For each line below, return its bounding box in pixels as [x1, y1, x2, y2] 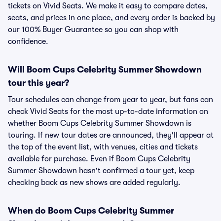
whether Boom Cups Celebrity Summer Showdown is [8, 119, 191, 128]
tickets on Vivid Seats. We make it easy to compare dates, [8, 1, 208, 10]
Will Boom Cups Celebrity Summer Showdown [8, 65, 202, 74]
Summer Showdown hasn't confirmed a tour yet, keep [8, 166, 194, 175]
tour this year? [8, 78, 69, 88]
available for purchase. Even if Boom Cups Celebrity [8, 154, 190, 163]
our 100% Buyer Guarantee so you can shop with [8, 25, 179, 34]
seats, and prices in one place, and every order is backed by [8, 13, 215, 22]
